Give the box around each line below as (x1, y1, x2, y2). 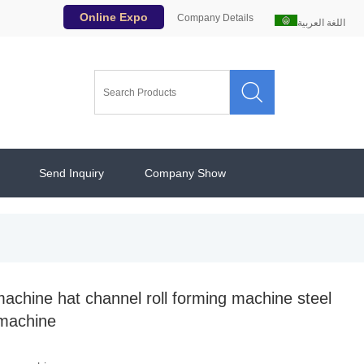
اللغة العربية (297, 17, 345, 28)
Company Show (145, 167, 227, 180)
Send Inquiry (39, 167, 105, 180)
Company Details (176, 12, 253, 24)
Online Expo (79, 11, 148, 24)
